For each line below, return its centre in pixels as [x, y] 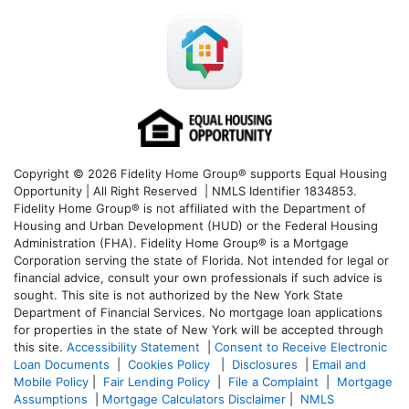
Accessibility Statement [133, 347]
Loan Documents [62, 365]
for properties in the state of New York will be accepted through [199, 330]
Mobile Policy [51, 382]
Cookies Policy [171, 365]
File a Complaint [275, 382]
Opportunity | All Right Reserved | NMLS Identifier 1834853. [185, 191]
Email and [339, 365]
